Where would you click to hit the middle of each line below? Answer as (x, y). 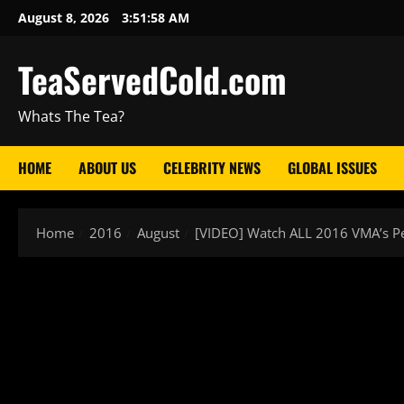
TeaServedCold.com (152, 79)
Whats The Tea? (71, 116)
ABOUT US (107, 168)
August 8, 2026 (65, 18)
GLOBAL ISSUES (332, 168)
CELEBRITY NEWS (212, 168)
